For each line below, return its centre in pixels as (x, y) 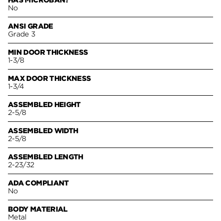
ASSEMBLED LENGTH (46, 157)
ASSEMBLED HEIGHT (44, 105)
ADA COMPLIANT (38, 183)
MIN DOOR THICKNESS (48, 53)
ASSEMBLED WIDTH (43, 131)
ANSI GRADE (31, 26)
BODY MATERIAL (38, 209)
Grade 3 (22, 34)
